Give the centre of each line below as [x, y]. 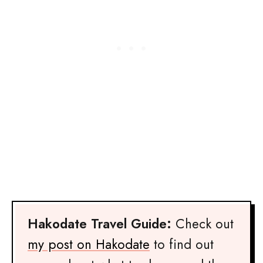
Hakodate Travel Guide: [100, 224]
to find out [182, 244]
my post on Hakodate [89, 244]
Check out [203, 224]
